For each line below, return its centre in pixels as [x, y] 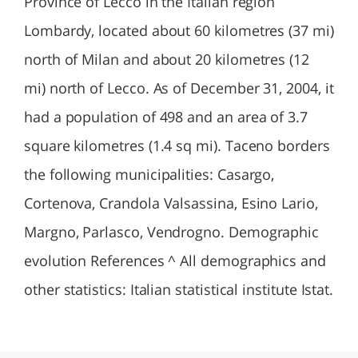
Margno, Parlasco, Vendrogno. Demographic [172, 232]
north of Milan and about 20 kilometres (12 [167, 59]
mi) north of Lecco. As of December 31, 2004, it [179, 88]
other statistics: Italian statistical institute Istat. [179, 289]
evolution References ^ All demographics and [175, 261]
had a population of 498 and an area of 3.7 [166, 117]
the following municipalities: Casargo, [149, 174]
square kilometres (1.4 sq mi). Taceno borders [177, 145]
